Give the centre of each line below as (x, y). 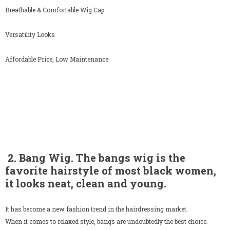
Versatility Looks (30, 35)
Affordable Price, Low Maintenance (57, 59)
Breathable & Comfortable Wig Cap (55, 10)
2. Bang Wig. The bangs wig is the (95, 158)
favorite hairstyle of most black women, (111, 171)
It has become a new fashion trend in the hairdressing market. (97, 209)
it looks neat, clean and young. (86, 184)
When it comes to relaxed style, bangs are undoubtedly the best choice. (107, 222)
